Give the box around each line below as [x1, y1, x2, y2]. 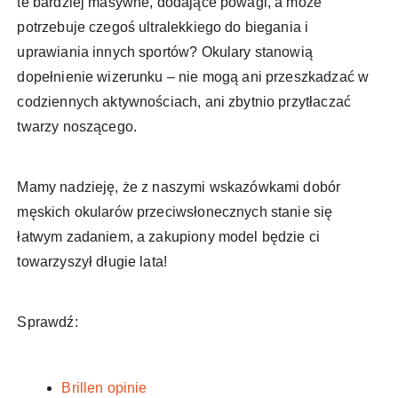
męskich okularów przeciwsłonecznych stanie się [17, 204, 333, 220]
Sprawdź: [17, 314, 78, 330]
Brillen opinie [61, 380, 147, 396]
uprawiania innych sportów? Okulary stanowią [17, 44, 313, 60]
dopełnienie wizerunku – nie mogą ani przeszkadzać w [17, 69, 370, 85]
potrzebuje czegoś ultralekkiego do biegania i [17, 20, 309, 36]
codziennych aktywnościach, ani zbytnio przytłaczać [17, 94, 351, 110]
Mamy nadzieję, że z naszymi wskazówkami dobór [17, 179, 341, 195]
